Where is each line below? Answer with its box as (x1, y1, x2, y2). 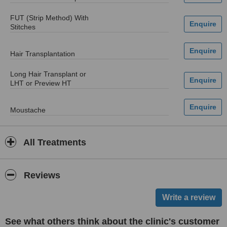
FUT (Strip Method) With (10, 14, 89, 22)
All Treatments (21, 137, 86, 147)
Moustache (10, 106, 46, 114)
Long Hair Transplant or (10, 70, 86, 78)
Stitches (10, 23, 35, 31)
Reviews (21, 170, 60, 180)
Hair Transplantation (10, 50, 75, 58)
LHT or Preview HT (10, 79, 71, 87)
